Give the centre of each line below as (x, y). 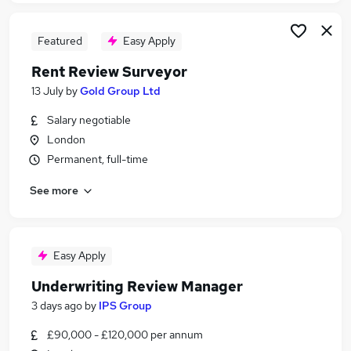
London (66, 139)
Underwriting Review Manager (137, 286)
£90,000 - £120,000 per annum (125, 335)
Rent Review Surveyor (109, 72)
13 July (47, 91)
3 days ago (57, 306)
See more (54, 190)
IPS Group (125, 306)
